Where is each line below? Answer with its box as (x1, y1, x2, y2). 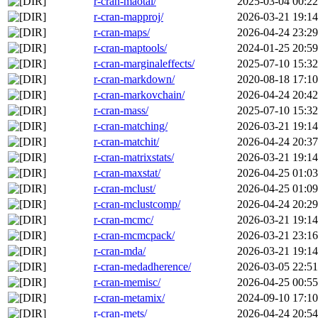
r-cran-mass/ (94, 104, 148, 117)
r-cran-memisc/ (94, 276, 160, 289)
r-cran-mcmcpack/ (94, 229, 175, 242)
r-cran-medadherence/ (94, 261, 191, 273)
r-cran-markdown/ (94, 73, 175, 86)
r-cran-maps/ (94, 26, 150, 39)
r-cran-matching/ (94, 120, 168, 133)
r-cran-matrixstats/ (94, 151, 174, 164)
